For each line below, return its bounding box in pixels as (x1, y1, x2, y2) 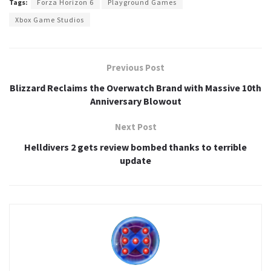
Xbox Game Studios (15, 15, 84, 25)
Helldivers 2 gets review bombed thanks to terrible (24, 141, 247, 154)
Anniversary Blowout (90, 95, 181, 108)
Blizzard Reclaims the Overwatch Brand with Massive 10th (10, 82, 261, 94)
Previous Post (106, 62, 165, 74)
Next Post (114, 121, 157, 133)
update (120, 154, 151, 167)
